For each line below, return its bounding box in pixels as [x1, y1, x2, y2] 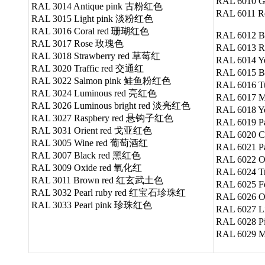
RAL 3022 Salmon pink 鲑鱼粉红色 [31, 75, 171, 86]
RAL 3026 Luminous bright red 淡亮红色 [31, 100, 190, 111]
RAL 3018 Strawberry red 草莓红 [31, 50, 160, 61]
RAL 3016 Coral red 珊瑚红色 [31, 25, 149, 36]
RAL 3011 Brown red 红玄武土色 [31, 174, 163, 185]
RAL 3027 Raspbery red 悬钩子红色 [31, 112, 173, 123]
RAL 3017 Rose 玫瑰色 [31, 38, 124, 49]
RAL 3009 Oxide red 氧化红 [31, 162, 142, 173]
